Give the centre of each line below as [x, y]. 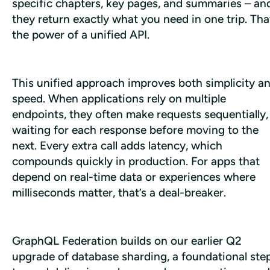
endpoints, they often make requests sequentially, [140, 114]
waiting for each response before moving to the [135, 130]
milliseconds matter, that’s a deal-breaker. [119, 192]
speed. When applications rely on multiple [119, 98]
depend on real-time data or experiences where [134, 177]
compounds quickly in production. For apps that [136, 161]
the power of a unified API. [81, 34]
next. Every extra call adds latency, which [117, 145]
